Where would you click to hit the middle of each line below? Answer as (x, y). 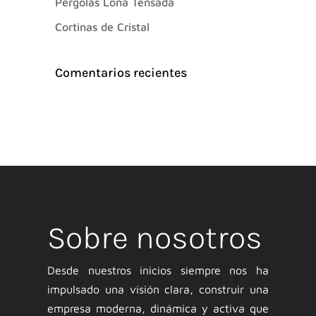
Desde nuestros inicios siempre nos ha (158, 271)
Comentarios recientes (121, 72)
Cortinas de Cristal (103, 27)
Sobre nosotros (155, 238)
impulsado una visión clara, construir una (158, 290)
